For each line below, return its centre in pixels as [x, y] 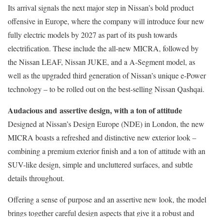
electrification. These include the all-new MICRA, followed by [103, 48]
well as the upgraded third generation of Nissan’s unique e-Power [107, 75]
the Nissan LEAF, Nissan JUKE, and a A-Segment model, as [101, 62]
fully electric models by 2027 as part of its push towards [93, 35]
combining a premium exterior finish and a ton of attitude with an [107, 151]
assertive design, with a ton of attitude [120, 110]
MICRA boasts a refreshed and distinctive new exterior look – [102, 137]
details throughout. [36, 178]
